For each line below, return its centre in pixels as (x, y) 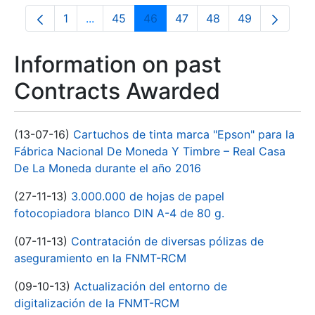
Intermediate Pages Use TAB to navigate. (198, 24)
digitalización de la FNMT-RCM (97, 303)
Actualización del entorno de (150, 286)
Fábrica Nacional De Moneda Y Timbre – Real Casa (150, 151)
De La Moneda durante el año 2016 (108, 168)
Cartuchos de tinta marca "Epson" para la (184, 134)
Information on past (118, 64)
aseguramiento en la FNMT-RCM (100, 258)
